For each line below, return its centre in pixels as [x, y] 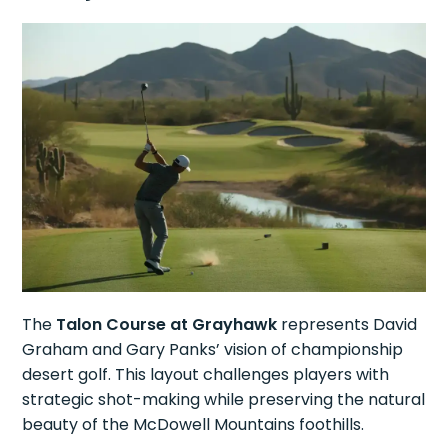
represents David [347, 324]
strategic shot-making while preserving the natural [224, 399]
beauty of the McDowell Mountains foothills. [193, 424]
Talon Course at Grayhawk [167, 324]
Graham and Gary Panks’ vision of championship [213, 349]
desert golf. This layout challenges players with [206, 374]
